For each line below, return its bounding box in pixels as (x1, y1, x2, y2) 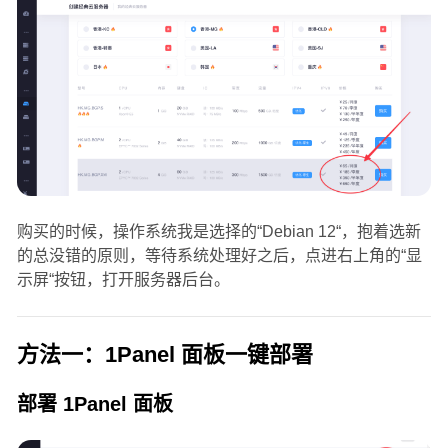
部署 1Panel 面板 (16, 393, 173, 416)
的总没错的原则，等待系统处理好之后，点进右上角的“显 (16, 247, 422, 265)
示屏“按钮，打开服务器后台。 (16, 271, 230, 289)
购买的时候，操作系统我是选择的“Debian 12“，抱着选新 (16, 223, 421, 241)
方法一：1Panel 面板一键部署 (16, 342, 313, 368)
